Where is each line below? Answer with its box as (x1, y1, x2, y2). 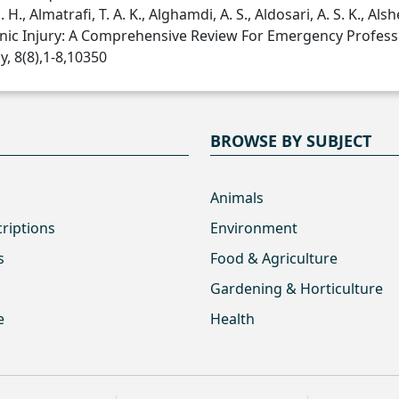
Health (210, 309, 255, 329)
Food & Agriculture (210, 248, 338, 268)
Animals (210, 188, 264, 208)
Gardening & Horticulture (210, 279, 383, 298)
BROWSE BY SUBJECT (210, 130, 371, 151)
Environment (210, 218, 297, 238)
